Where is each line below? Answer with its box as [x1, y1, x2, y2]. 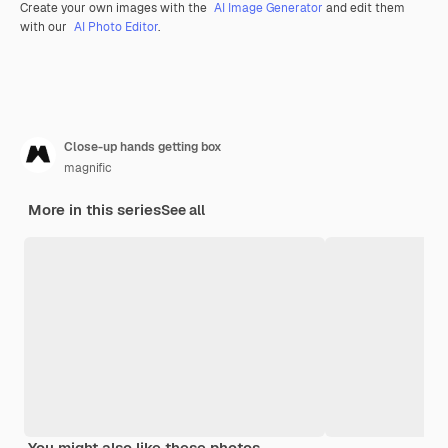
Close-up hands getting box [64, 138, 222, 155]
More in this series [28, 199, 161, 219]
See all [161, 200, 205, 219]
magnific [64, 159, 112, 176]
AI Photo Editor [74, 18, 158, 35]
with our [20, 18, 70, 35]
